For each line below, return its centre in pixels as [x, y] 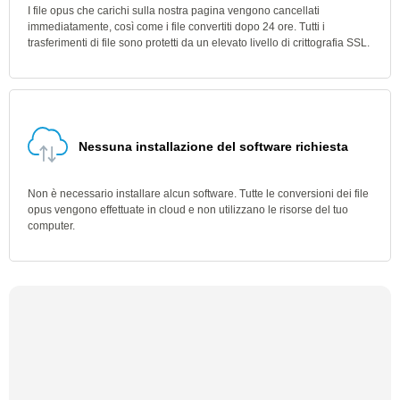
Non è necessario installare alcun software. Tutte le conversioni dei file [198, 194]
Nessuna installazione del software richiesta [213, 146]
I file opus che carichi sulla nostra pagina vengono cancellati [174, 11]
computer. [51, 226]
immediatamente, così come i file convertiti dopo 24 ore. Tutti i [176, 27]
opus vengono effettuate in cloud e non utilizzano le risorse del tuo [188, 210]
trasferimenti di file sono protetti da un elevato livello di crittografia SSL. [199, 43]
